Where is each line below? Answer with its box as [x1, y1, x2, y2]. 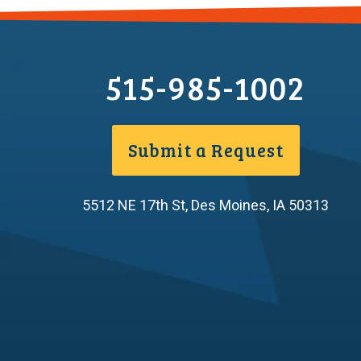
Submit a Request [128, 137, 284, 162]
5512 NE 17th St [82, 194, 186, 217]
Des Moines [191, 194, 268, 217]
